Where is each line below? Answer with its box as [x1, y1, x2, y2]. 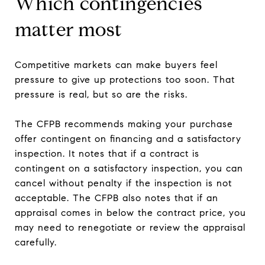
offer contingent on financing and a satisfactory [15, 132, 241, 144]
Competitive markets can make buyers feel [15, 59, 218, 70]
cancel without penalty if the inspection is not [15, 177, 232, 189]
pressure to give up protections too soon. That [15, 73, 235, 85]
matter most [15, 17, 122, 41]
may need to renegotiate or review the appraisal [15, 221, 245, 233]
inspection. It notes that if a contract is [15, 147, 199, 159]
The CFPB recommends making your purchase [15, 118, 233, 130]
